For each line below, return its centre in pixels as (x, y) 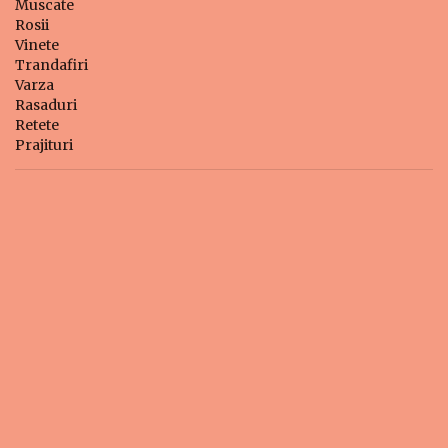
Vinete (37, 45)
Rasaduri (46, 105)
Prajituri (44, 145)
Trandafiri (51, 65)
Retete (37, 125)
